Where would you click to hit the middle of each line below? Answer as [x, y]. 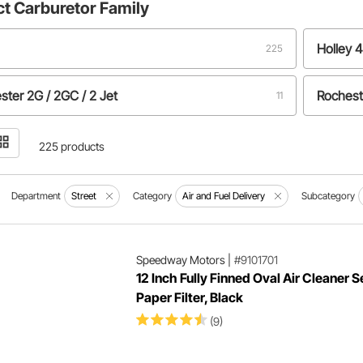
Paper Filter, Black [189, 297]
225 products [72, 146]
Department [36, 196]
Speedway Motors [180, 260]
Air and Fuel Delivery [224, 196]
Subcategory [329, 196]
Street [84, 196]
